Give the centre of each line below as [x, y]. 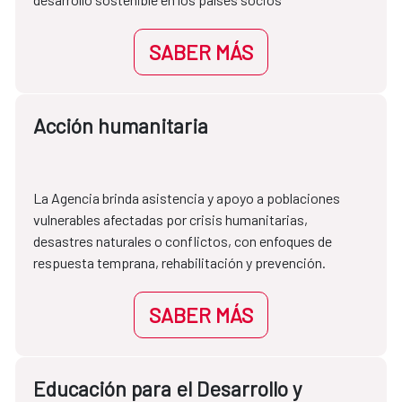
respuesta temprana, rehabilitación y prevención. [179, 263]
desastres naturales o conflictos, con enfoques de [183, 241]
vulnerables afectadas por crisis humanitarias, [170, 220]
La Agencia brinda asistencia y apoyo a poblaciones [187, 198]
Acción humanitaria [121, 126]
